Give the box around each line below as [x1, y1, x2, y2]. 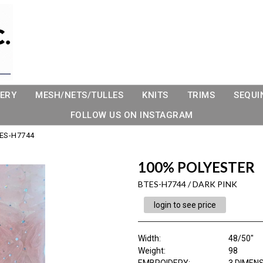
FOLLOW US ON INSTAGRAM [70, 110, 193, 120]
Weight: [137, 246, 166, 255]
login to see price [153, 200, 216, 210]
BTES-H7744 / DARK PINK [137, 179, 237, 189]
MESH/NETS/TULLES [35, 90, 123, 100]
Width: [137, 234, 161, 243]
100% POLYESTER [137, 159, 255, 176]
